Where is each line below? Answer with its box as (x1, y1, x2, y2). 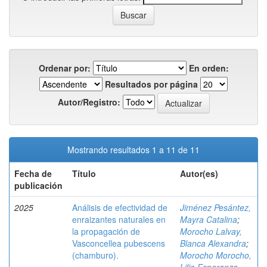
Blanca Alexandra (180, 237, 246, 249)
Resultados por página (105, 78, 198, 90)
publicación (14, 179, 63, 191)
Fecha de (14, 167, 52, 179)
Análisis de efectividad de (72, 201, 167, 213)
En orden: (188, 62, 229, 74)
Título (72, 167, 96, 179)
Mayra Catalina (180, 213, 237, 225)
